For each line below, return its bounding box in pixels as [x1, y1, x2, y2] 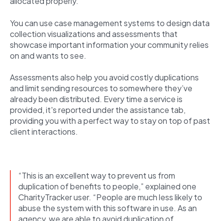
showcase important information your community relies [10, 39, 209, 50]
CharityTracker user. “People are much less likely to [18, 191, 202, 202]
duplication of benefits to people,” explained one [18, 181, 196, 191]
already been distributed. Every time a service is [10, 94, 183, 104]
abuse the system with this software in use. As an [18, 202, 197, 213]
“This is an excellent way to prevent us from [18, 170, 175, 181]
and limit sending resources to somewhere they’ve [10, 83, 192, 93]
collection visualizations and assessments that [10, 28, 178, 39]
